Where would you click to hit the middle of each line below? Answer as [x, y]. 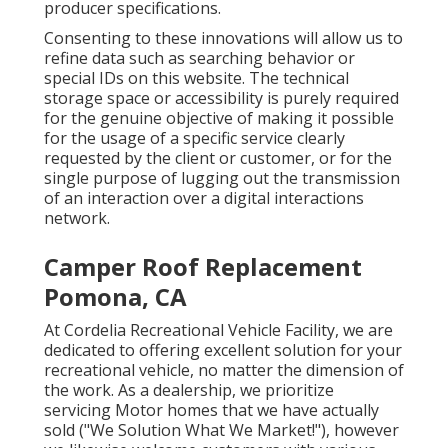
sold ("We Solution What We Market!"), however [221, 429]
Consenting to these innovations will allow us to [223, 37]
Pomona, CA [115, 296]
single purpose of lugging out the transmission [222, 177]
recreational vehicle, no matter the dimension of [224, 369]
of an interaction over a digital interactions [204, 197]
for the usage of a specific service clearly [194, 137]
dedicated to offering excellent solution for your [223, 349]
